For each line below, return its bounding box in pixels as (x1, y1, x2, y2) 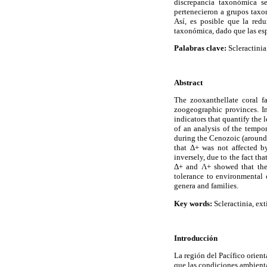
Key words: (174, 198, 212, 208)
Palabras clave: (174, 43, 226, 52)
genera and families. (174, 181, 238, 191)
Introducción (174, 234, 218, 243)
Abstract (174, 78, 203, 88)
